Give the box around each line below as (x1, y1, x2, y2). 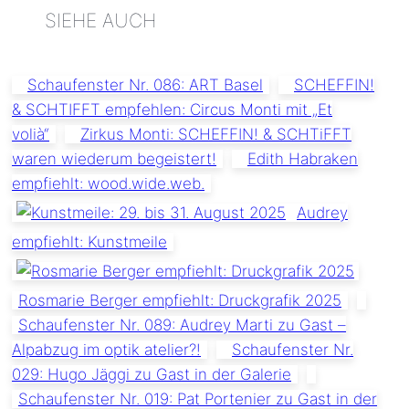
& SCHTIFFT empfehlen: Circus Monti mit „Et (12, 100, 332, 119)
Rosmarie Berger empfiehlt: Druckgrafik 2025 (18, 290, 341, 309)
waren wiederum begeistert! (12, 149, 216, 168)
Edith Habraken (247, 149, 358, 168)
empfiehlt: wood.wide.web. (12, 173, 204, 193)
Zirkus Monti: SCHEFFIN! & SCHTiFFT (80, 124, 351, 143)
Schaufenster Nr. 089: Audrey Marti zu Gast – (18, 315, 346, 334)
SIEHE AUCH (44, 8, 156, 32)
